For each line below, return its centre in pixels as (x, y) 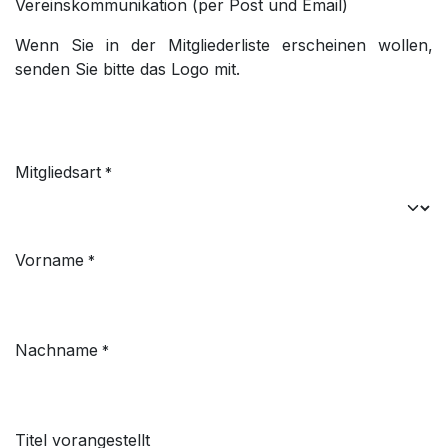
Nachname (56, 349)
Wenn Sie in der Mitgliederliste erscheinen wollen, (224, 44)
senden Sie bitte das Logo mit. (127, 68)
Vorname (49, 259)
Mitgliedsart (58, 171)
